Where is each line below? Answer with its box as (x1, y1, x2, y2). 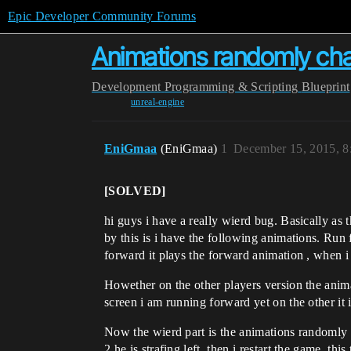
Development (92, 80, 161, 93)
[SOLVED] (104, 184, 166, 197)
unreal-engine (130, 96, 185, 107)
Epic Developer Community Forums (8, 9, 196, 23)
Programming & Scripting (164, 80, 299, 93)
